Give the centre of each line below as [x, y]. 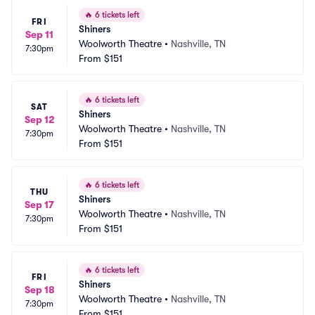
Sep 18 [39, 290]
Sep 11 [39, 34]
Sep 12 [39, 120]
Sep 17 [39, 205]
